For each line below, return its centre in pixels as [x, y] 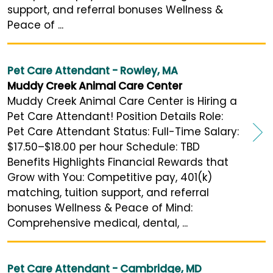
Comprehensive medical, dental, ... [97, 223]
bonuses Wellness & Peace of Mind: [100, 208]
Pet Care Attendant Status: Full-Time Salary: [123, 132]
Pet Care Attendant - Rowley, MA [93, 71]
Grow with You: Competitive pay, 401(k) [110, 178]
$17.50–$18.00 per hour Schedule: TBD [104, 147]
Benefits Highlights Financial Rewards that [118, 162]
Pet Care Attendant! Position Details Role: [115, 117]
